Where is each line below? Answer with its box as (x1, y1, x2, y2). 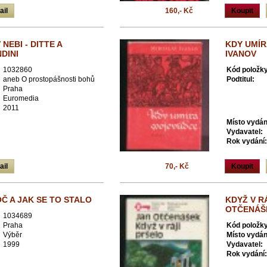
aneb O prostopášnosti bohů (3, 75, 95, 83)
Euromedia (3, 94, 39, 103)
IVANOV (225, 49, 256, 58)
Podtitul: (226, 75, 254, 83)
